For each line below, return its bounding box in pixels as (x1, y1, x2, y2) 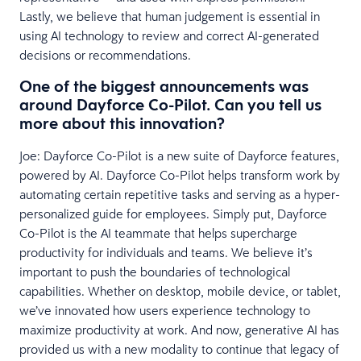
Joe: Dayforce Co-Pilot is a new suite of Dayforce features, (19, 147, 339, 164)
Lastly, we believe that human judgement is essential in (19, 7, 320, 24)
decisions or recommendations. (19, 46, 191, 63)
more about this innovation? (19, 112, 225, 134)
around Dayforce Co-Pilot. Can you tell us (19, 93, 322, 115)
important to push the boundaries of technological (19, 263, 290, 280)
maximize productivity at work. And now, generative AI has (19, 321, 339, 338)
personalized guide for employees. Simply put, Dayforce (19, 205, 327, 222)
